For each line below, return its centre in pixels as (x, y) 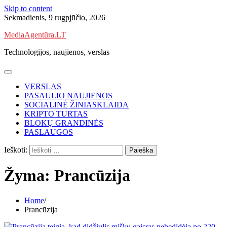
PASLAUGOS (49, 132)
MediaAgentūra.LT (35, 35)
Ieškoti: (16, 150)
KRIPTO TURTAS (56, 114)
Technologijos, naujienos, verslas (57, 52)
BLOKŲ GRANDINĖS (64, 123)
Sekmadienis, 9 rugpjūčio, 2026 (55, 17)
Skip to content (28, 8)
